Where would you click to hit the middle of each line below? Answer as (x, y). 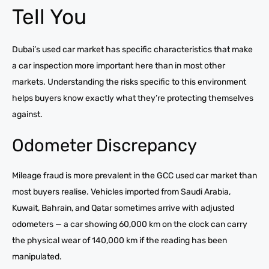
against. (27, 114)
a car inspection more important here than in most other (119, 65)
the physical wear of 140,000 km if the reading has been (119, 240)
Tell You (49, 17)
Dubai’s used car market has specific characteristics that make (132, 49)
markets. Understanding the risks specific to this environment (129, 82)
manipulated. (37, 256)
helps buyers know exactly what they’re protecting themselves (133, 98)
